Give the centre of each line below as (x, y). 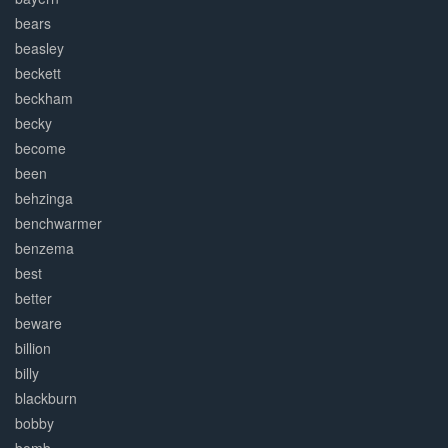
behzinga (44, 198)
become (40, 148)
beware (38, 323)
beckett (38, 73)
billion (33, 348)
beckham (44, 98)
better (33, 298)
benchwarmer (58, 223)
